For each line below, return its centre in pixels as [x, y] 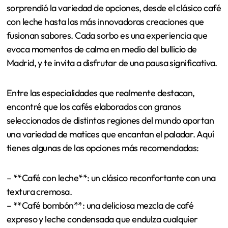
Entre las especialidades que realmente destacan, [101, 206]
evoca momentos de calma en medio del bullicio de [102, 162]
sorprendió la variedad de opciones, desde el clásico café [114, 121]
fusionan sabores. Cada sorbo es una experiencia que [107, 148]
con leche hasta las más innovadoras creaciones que [105, 134]
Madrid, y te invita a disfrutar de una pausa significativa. [112, 176]
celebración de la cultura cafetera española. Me [96, 107]
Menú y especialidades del [107, 51]
